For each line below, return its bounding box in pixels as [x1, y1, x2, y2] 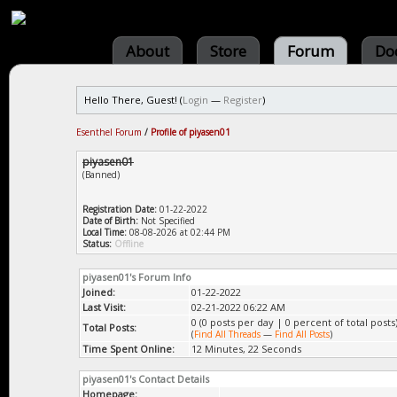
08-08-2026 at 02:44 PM [127, 226, 230, 238]
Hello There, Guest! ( [84, 93, 183, 106]
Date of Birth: [82, 214, 138, 227]
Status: [82, 237, 112, 250]
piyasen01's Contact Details [82, 372, 209, 385]
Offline [114, 237, 144, 250]
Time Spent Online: [82, 342, 175, 355]
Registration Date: [82, 203, 157, 215]
